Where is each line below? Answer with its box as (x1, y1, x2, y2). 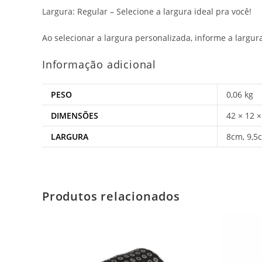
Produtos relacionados (42, 188, 180, 204)
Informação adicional (42, 57, 156, 71)
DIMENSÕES (51, 110, 98, 121)
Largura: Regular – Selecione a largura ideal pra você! (42, 6, 251, 17)
